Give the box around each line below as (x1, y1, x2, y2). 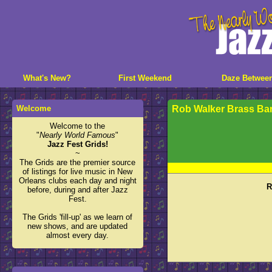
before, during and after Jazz (27, 185, 128, 194)
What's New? (23, 73, 71, 83)
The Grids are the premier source (19, 158, 136, 167)
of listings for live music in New (22, 167, 133, 176)
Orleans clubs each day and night (18, 176, 137, 185)
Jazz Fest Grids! (47, 140, 108, 149)
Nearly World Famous (39, 131, 116, 140)
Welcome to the (50, 121, 106, 131)
